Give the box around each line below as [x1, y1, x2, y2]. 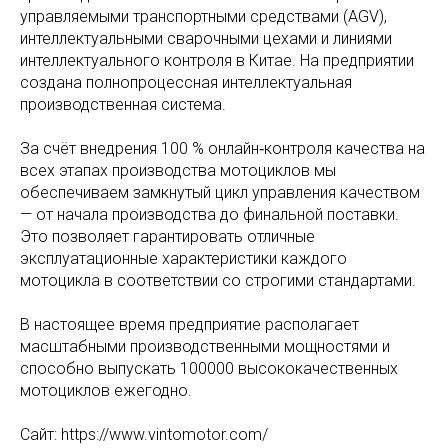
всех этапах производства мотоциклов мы [20, 160, 336, 180]
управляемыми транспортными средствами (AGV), [20, 6, 387, 26]
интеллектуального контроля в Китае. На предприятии [20, 50, 414, 70]
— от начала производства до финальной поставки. [20, 204, 399, 224]
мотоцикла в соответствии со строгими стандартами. [20, 270, 416, 290]
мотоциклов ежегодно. [20, 380, 192, 400]
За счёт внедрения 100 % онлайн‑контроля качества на [20, 138, 425, 158]
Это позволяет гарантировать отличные [20, 226, 315, 246]
